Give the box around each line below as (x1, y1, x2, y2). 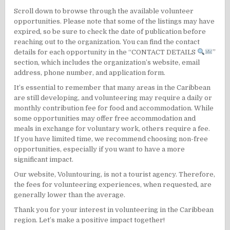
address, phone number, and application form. (14, 69, 166, 77)
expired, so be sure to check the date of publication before (14, 28, 206, 36)
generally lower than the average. (14, 191, 126, 199)
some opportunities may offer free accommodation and (14, 114, 196, 123)
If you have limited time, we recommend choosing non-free (14, 135, 208, 143)
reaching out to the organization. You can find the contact (14, 38, 200, 46)
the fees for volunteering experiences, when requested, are (14, 181, 212, 189)
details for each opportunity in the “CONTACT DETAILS (14, 48, 198, 56)
